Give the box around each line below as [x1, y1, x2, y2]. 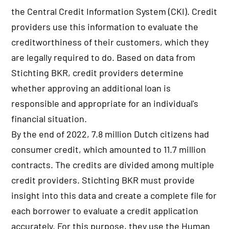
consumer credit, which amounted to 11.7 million [11, 144, 207, 155]
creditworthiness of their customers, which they [11, 36, 209, 48]
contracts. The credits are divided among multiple [11, 159, 215, 171]
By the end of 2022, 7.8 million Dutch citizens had [11, 128, 210, 140]
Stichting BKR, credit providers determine [11, 67, 184, 79]
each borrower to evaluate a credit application [11, 205, 199, 217]
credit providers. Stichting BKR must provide [11, 174, 195, 186]
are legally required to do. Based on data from [11, 52, 196, 63]
